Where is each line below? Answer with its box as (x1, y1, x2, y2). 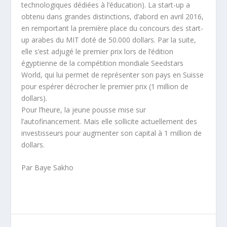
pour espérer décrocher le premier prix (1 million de (21, 81, 189, 91)
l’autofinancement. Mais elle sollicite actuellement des (21, 116, 198, 126)
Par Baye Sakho (21, 163, 74, 173)
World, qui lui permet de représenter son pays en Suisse (21, 69, 204, 80)
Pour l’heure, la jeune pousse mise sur (21, 104, 146, 115)
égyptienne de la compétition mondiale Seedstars (21, 58, 184, 68)
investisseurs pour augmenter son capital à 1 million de (21, 128, 202, 138)
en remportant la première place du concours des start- (21, 23, 204, 33)
